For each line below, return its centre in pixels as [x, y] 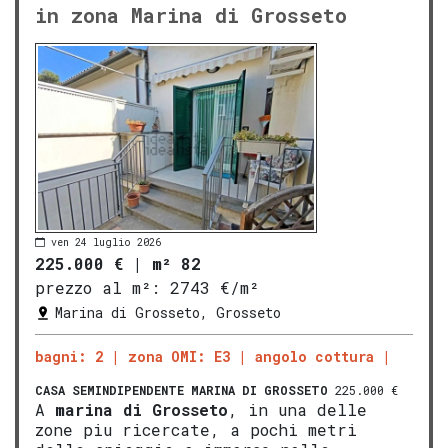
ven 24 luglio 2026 [106, 242]
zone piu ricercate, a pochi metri [196, 430]
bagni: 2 [69, 357]
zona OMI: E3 [179, 357]
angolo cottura [314, 357]
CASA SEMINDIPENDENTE [109, 390]
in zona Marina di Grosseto [191, 15]
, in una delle [297, 410]
